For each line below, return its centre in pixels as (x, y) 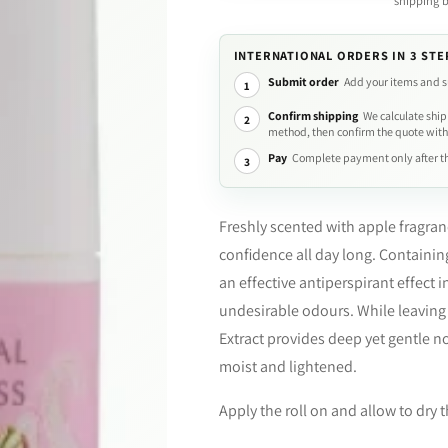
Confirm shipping (312, 115)
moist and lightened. (288, 366)
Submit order (303, 81)
